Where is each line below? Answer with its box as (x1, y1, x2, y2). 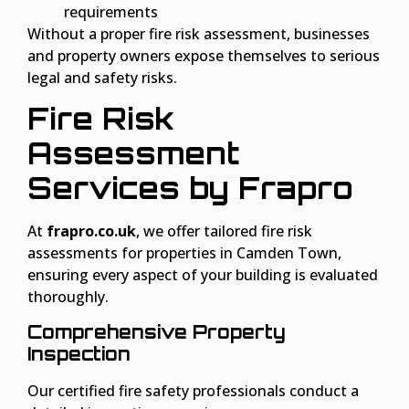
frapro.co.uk (47, 221, 136, 242)
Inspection (27, 341, 131, 365)
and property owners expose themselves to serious (27, 45, 380, 66)
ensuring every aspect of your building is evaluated (27, 265, 378, 286)
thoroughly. (27, 287, 109, 308)
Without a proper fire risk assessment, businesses (27, 23, 370, 44)
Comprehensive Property (27, 320, 286, 343)
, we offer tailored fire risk (136, 221, 312, 242)
